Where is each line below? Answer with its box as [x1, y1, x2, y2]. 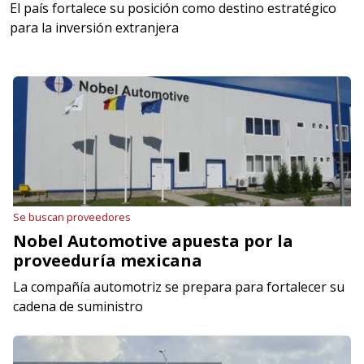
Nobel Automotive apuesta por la [13, 230, 293, 253]
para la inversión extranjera [10, 19, 179, 37]
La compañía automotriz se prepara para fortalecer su [13, 278, 344, 297]
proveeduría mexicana [13, 249, 202, 272]
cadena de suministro [13, 297, 143, 316]
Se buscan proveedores [13, 210, 131, 225]
